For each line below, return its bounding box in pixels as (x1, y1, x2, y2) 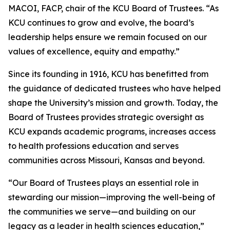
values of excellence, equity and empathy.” (8, 46, 180, 57)
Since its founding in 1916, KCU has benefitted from (8, 69, 208, 80)
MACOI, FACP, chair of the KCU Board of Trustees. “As (8, 3, 219, 14)
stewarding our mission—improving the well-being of (8, 192, 215, 203)
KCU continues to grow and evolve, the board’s (8, 17, 194, 28)
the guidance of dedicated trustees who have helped (8, 83, 221, 94)
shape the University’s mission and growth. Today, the (8, 98, 218, 108)
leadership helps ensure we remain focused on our (8, 32, 207, 43)
